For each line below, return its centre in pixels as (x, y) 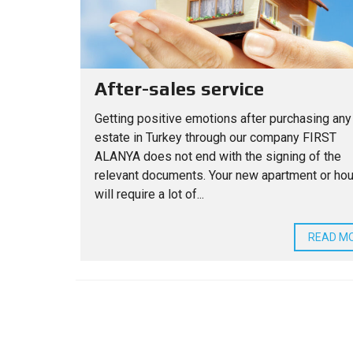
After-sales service (179, 88)
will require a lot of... (149, 194)
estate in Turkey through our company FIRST (216, 137)
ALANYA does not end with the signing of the (218, 156)
